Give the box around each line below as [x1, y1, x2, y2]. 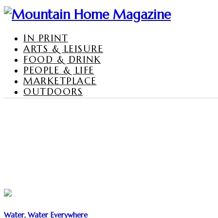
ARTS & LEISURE [23, 42, 103, 54]
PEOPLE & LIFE [23, 64, 94, 76]
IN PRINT [23, 32, 68, 44]
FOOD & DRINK [23, 53, 101, 65]
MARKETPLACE [23, 74, 97, 87]
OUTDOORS [23, 85, 83, 97]
